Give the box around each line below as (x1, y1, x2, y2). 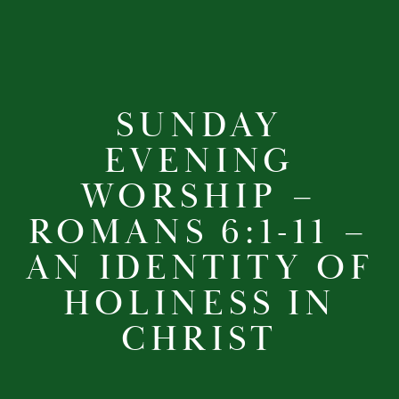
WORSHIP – (80, 174, 319, 219)
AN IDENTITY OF (25, 245, 374, 290)
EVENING (104, 138, 295, 183)
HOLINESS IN (62, 281, 337, 326)
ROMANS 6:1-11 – (28, 209, 370, 255)
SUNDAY (116, 102, 283, 148)
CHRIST (120, 316, 279, 362)
